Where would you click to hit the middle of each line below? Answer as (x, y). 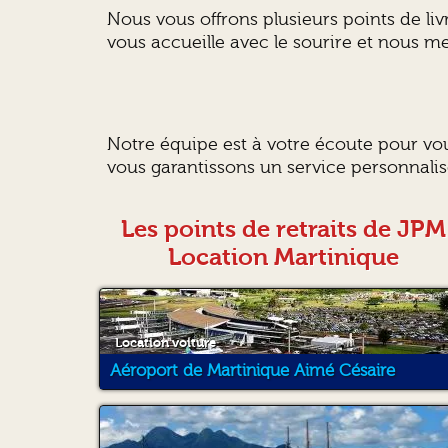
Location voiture (165, 342)
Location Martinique (284, 257)
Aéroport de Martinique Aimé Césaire (252, 370)
